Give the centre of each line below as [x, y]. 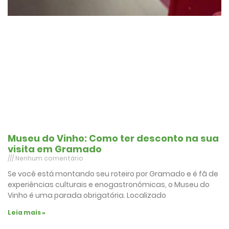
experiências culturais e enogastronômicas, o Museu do [109, 185]
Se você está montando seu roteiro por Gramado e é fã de [113, 174]
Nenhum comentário [49, 158]
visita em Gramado [55, 149]
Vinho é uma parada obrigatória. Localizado [87, 196]
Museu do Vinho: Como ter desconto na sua [113, 139]
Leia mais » [27, 213]
